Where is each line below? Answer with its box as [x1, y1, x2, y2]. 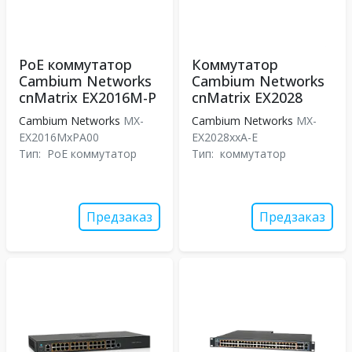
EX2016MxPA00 [19, 130, 102, 145]
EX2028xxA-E [192, 130, 261, 145]
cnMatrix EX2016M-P [19, 88, 156, 107]
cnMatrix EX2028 [192, 88, 302, 107]
